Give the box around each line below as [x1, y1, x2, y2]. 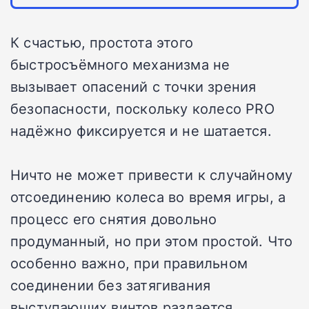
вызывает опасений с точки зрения [10, 76, 257, 96]
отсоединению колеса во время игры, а [10, 186, 286, 206]
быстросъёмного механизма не [10, 54, 230, 74]
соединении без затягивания [10, 275, 211, 295]
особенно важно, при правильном [10, 252, 248, 272]
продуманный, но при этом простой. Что [10, 230, 293, 250]
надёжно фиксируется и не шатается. [10, 120, 272, 140]
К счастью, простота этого [10, 32, 193, 52]
